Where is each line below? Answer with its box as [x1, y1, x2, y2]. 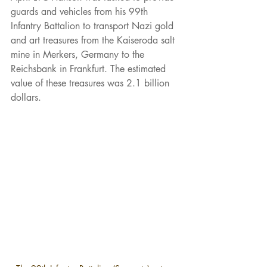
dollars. [11, 91, 41, 104]
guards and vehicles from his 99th [11, 5, 151, 18]
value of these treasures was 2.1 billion [11, 77, 172, 90]
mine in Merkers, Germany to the [11, 48, 147, 61]
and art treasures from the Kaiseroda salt [11, 34, 178, 47]
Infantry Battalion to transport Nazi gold [11, 20, 176, 33]
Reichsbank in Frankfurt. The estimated [11, 63, 169, 76]
